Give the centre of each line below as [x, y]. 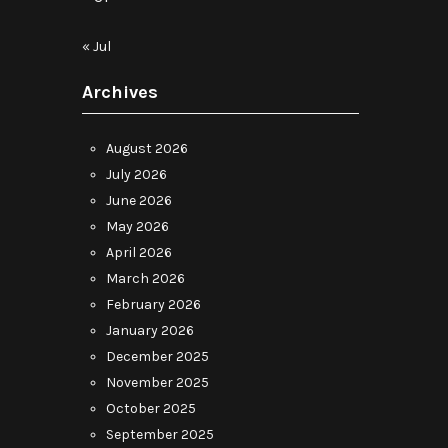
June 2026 [139, 200]
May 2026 [137, 226]
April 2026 [139, 252]
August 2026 [147, 148]
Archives [120, 92]
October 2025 [151, 408]
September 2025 [160, 434]
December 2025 [157, 356]
